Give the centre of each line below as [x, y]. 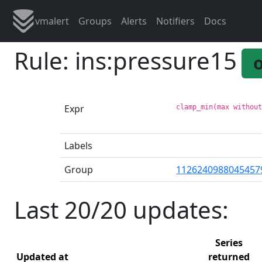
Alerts [134, 21]
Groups [95, 21]
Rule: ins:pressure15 [125, 61]
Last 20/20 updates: [121, 209]
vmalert [52, 21]
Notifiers [175, 21]
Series [229, 242]
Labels [78, 145]
